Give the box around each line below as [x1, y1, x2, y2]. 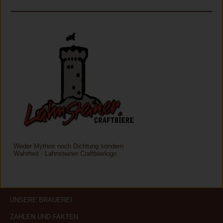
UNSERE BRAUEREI [10, 196, 72, 204]
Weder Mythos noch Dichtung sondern [13, 142, 123, 150]
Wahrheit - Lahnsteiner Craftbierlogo [13, 150, 116, 158]
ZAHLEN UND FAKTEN [10, 213, 78, 221]
